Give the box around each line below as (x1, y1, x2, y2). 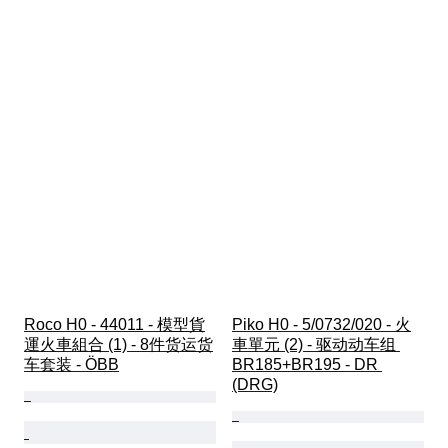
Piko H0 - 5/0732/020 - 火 (232, 316, 411, 334)
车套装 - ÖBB (24, 356, 119, 374)
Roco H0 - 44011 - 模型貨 (24, 316, 205, 334)
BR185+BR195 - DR (232, 356, 382, 374)
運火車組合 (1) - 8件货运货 (24, 336, 213, 354)
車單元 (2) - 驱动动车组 (232, 336, 400, 354)
